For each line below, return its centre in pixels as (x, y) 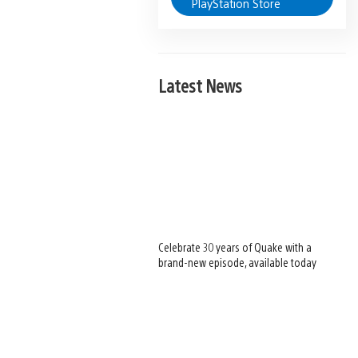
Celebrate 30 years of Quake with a (235, 247)
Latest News (201, 85)
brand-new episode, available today (238, 263)
